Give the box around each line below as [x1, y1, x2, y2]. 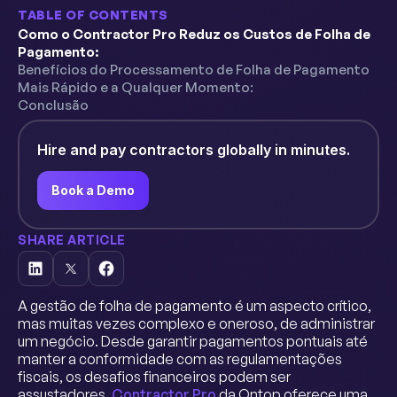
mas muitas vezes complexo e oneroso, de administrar [18, 315, 375, 332]
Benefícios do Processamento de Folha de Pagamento [18, 61, 370, 78]
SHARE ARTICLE [18, 232, 126, 247]
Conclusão [18, 97, 89, 113]
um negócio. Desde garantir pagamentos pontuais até [18, 332, 368, 350]
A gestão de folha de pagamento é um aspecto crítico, [18, 297, 371, 315]
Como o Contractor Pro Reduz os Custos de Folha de [18, 26, 370, 43]
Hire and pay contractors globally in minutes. [37, 141, 350, 159]
